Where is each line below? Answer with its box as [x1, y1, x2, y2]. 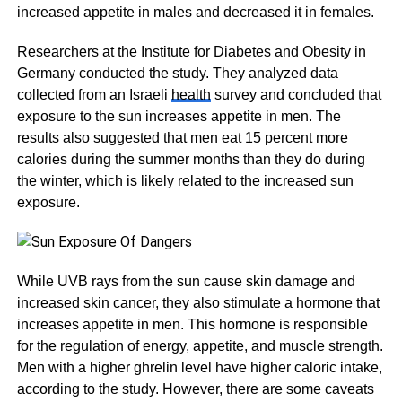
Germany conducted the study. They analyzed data [16, 66, 338, 81]
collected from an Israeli [16, 87, 171, 102]
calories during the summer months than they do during [16, 152, 365, 167]
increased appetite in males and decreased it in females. [16, 4, 374, 20]
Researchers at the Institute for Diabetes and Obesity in [16, 44, 366, 59]
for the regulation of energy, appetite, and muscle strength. [16, 338, 383, 354]
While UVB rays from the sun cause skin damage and [16, 274, 355, 289]
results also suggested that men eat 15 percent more [16, 130, 348, 145]
